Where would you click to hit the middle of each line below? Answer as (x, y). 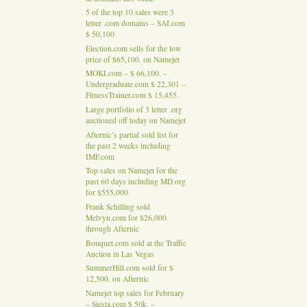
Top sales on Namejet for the (131, 171)
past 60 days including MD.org (135, 182)
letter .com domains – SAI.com (135, 23)
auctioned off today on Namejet (135, 121)
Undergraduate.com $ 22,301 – (135, 84)
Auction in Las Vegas (120, 254)
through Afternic (112, 229)
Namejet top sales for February (135, 293)
